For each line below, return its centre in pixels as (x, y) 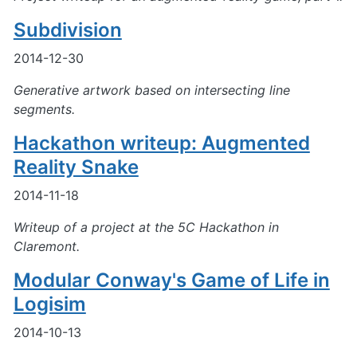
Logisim (49, 304)
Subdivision (67, 29)
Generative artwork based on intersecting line (151, 90)
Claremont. (46, 246)
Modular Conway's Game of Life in (171, 280)
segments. (44, 109)
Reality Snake (76, 167)
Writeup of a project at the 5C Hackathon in (146, 227)
